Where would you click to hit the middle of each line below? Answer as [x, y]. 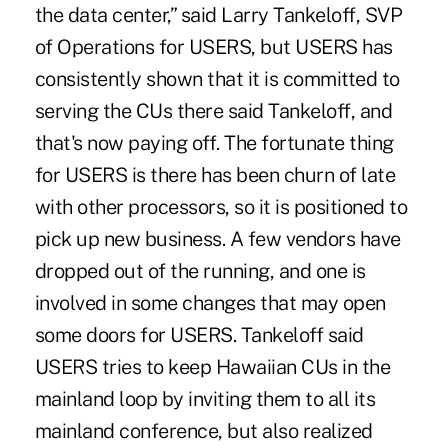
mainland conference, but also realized [203, 430]
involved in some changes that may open [210, 302]
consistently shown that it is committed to [217, 78]
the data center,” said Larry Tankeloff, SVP [218, 14]
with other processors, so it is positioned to [221, 206]
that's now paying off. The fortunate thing [214, 142]
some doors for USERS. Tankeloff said [199, 334]
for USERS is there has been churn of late [215, 174]
